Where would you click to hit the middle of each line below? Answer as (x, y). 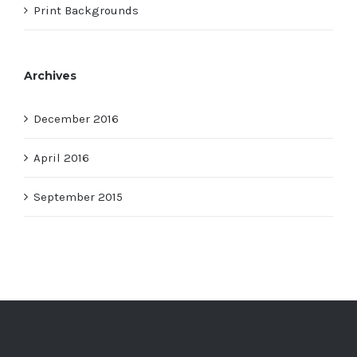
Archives (50, 76)
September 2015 (78, 197)
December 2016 (76, 119)
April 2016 (61, 158)
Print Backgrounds (86, 11)
